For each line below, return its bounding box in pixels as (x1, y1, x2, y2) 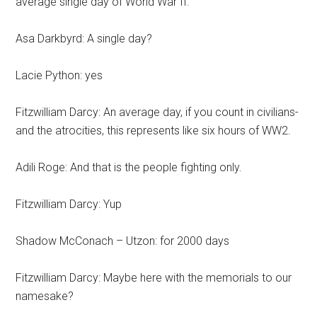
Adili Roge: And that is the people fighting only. (16, 161, 243, 174)
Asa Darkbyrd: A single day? (16, 32, 153, 45)
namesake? (16, 289, 74, 303)
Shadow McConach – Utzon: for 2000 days (16, 234, 230, 248)
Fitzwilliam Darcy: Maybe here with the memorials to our (16, 271, 292, 284)
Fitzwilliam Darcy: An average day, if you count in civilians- (16, 105, 299, 119)
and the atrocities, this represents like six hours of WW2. (16, 124, 292, 137)
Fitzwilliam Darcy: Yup (16, 197, 122, 211)
